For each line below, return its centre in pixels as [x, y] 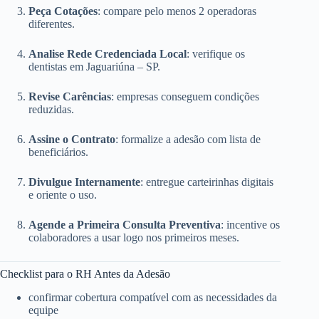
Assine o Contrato [72, 140]
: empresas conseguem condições [185, 97]
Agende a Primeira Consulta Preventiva [125, 225]
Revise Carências [70, 97]
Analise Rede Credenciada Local [108, 54]
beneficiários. [58, 152]
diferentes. [52, 24]
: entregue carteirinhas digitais [207, 182]
